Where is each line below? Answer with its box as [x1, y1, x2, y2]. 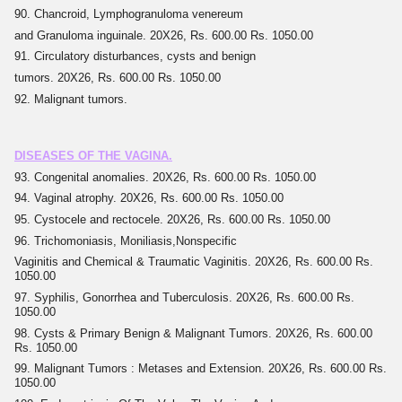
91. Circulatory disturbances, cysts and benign [14, 49, 256, 64]
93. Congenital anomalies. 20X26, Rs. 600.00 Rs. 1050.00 [14, 170, 316, 184]
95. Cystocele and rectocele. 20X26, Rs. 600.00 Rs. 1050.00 [14, 213, 330, 227]
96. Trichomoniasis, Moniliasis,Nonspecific [14, 233, 237, 248]
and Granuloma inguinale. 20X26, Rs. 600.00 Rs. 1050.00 [14, 28, 313, 42]
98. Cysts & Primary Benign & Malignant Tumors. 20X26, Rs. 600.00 [14, 326, 372, 340]
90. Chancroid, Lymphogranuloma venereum [14, 7, 243, 22]
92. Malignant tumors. [14, 92, 127, 106]
